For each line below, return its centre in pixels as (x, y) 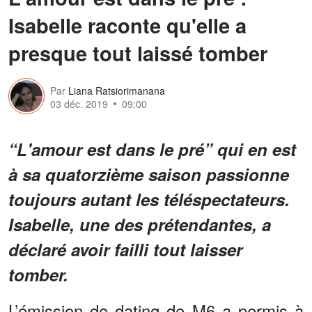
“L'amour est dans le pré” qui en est (152, 149)
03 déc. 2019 (79, 104)
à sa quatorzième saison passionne (149, 174)
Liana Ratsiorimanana (117, 91)
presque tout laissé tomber (138, 53)
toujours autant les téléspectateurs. (149, 199)
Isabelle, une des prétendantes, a (140, 224)
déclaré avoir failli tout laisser (125, 249)
